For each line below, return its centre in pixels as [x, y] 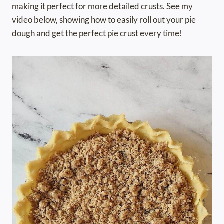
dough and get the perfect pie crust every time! [97, 33]
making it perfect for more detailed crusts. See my [102, 6]
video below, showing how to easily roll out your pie [104, 20]
